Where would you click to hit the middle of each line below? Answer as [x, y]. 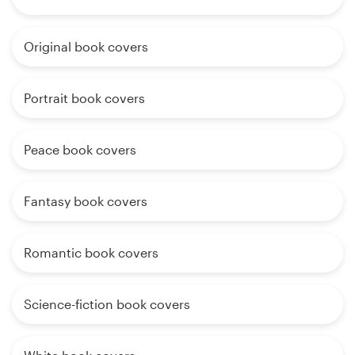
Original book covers [86, 47]
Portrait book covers [84, 98]
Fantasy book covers [86, 201]
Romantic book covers [91, 253]
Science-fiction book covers [107, 304]
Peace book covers [80, 150]
